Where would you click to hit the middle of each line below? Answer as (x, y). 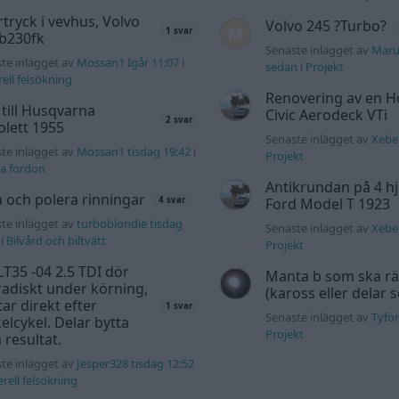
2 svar (179, 119)
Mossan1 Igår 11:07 (128, 63)
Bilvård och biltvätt (57, 241)
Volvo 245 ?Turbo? (326, 26)
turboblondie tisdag (130, 224)
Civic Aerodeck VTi (326, 115)
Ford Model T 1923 (327, 204)
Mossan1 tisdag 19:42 (134, 152)
